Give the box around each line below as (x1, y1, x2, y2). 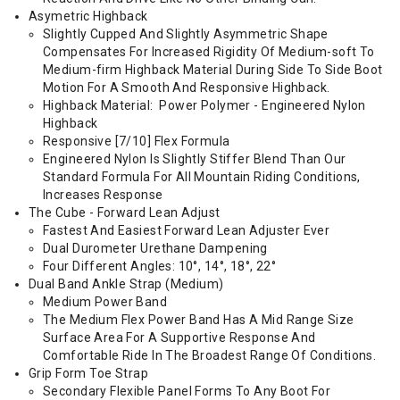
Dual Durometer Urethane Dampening (43, 241, 271, 255)
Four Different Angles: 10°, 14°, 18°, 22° (43, 259, 279, 273)
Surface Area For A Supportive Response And (43, 330, 316, 345)
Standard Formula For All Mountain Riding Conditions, (43, 170, 361, 184)
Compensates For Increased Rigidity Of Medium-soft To (43, 45, 375, 59)
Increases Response (43, 187, 166, 202)
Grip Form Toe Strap (29, 366, 152, 380)
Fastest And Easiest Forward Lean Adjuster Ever (43, 223, 333, 237)
